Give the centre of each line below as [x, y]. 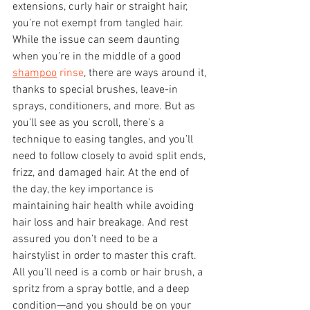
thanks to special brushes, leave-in [97, 90]
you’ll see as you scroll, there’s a [90, 123]
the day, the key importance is [84, 189]
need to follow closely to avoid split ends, [110, 156]
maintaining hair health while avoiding [104, 206]
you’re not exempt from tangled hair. [98, 23]
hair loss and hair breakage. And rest [102, 222]
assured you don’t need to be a [86, 239]
